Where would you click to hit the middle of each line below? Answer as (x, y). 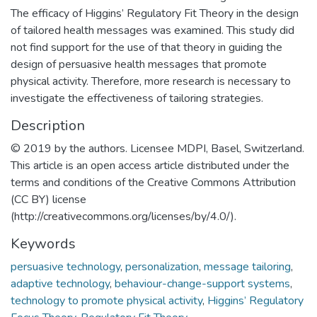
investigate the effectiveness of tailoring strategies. (137, 98)
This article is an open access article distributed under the (150, 165)
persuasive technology (65, 266)
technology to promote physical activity (106, 300)
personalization (162, 266)
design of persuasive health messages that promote (139, 64)
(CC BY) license (48, 199)
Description (48, 125)
